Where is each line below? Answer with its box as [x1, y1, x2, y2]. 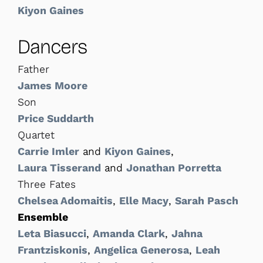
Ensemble [18, 210, 68, 224]
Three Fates [18, 177, 76, 191]
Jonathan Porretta [126, 161, 221, 174]
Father [18, 62, 49, 76]
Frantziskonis [18, 243, 87, 257]
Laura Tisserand [18, 161, 101, 174]
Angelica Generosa [94, 243, 189, 257]
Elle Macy [119, 194, 168, 207]
